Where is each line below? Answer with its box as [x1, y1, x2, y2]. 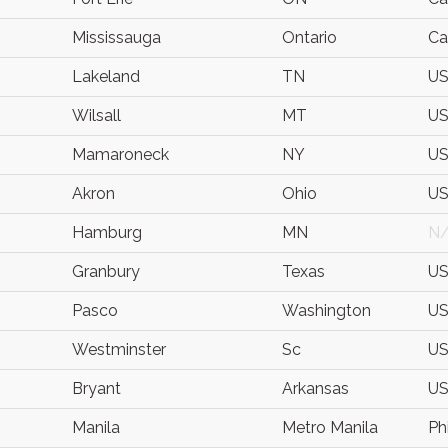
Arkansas [282, 379, 349, 398]
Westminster [72, 340, 166, 359]
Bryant [72, 379, 121, 398]
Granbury [72, 262, 140, 281]
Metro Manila [282, 418, 378, 437]
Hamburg [72, 223, 142, 242]
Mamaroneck [72, 145, 169, 164]
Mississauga [72, 28, 161, 47]
